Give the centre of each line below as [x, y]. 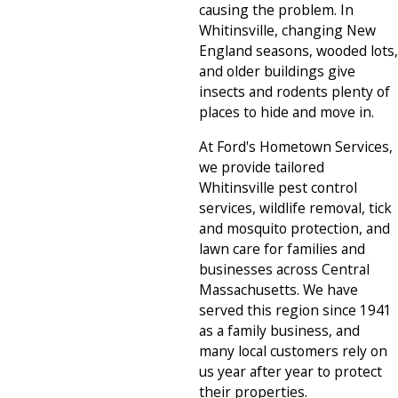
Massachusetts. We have [279, 289]
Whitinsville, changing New [287, 31]
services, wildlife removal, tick [295, 207]
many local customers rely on [293, 350]
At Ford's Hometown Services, [296, 146]
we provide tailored [262, 167]
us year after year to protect [291, 371]
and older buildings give [277, 72]
